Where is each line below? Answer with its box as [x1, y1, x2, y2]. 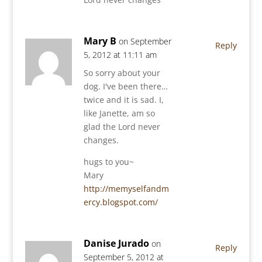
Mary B [83, 35, 116, 47]
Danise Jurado [83, 237, 149, 250]
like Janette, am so [83, 108, 155, 119]
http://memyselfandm [83, 183, 169, 194]
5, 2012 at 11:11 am [83, 49, 157, 60]
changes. [83, 135, 119, 146]
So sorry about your [83, 67, 160, 78]
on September [118, 36, 171, 47]
